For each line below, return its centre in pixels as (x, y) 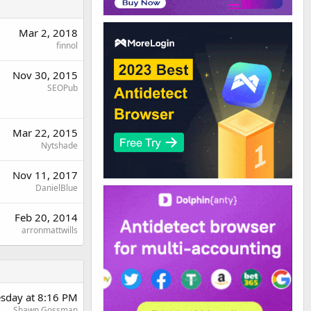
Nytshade (59, 145)
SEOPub (62, 87)
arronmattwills (50, 230)
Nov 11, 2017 (45, 175)
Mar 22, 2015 (45, 132)
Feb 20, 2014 (46, 217)
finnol (67, 45)
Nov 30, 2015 (45, 75)
